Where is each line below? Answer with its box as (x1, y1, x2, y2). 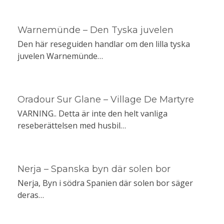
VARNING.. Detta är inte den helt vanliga (17, 108, 167, 119)
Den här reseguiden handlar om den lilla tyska (17, 38, 190, 50)
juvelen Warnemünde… (17, 50, 103, 62)
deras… (17, 189, 44, 201)
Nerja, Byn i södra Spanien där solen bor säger (17, 177, 193, 189)
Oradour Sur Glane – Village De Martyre (17, 94, 194, 105)
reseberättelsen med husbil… (17, 120, 126, 131)
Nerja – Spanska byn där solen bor (17, 163, 170, 175)
